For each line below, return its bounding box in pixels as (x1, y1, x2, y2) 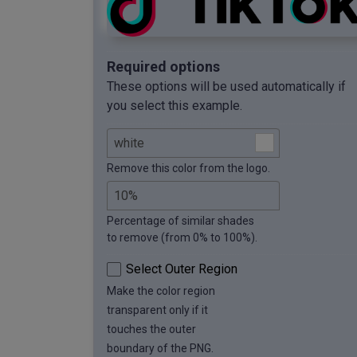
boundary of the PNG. (107, 342, 214, 355)
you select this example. (107, 98, 242, 114)
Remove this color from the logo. (107, 162, 270, 175)
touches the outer (107, 323, 196, 336)
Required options (107, 58, 220, 76)
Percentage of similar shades (107, 214, 254, 228)
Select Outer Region (126, 261, 237, 277)
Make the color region (107, 284, 215, 298)
